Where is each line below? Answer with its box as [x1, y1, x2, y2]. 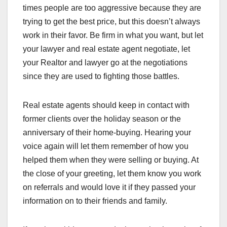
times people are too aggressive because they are [23, 4, 201, 13]
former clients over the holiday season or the [23, 115, 181, 124]
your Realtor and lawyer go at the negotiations [23, 58, 187, 67]
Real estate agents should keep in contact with [23, 101, 190, 110]
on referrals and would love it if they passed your [23, 183, 196, 192]
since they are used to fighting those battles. [23, 72, 179, 81]
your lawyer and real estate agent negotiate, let [23, 45, 190, 54]
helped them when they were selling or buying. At [23, 156, 199, 165]
